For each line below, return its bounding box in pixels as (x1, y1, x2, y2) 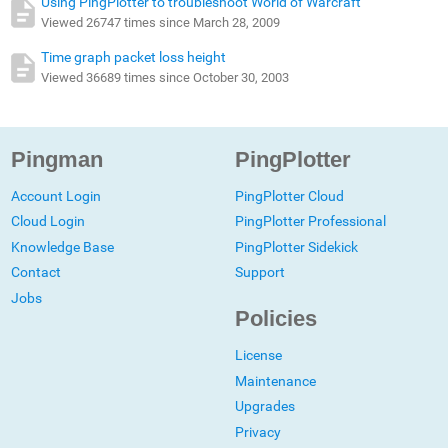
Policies (235, 306, 318, 332)
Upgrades (235, 398, 296, 415)
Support (235, 264, 286, 281)
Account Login (11, 187, 102, 204)
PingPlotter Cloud (235, 187, 345, 204)
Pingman (11, 146, 104, 172)
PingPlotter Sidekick (235, 238, 359, 255)
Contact (11, 264, 62, 281)
